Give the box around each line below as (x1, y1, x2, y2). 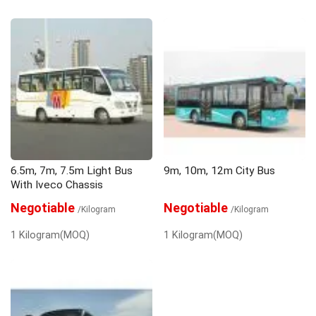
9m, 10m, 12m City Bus (164, 164, 276, 178)
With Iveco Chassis (10, 178, 103, 192)
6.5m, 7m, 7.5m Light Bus (10, 164, 133, 178)
